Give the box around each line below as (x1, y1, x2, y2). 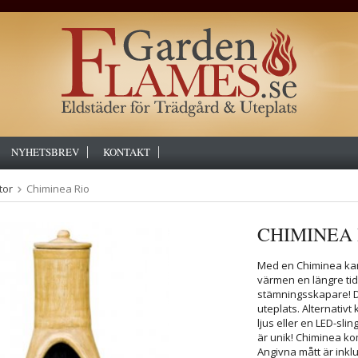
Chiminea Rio (26, 181, 89, 196)
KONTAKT (103, 145, 150, 159)
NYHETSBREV (11, 145, 79, 159)
